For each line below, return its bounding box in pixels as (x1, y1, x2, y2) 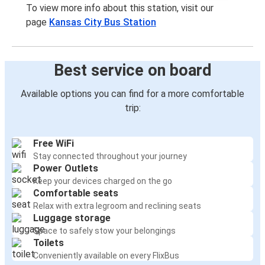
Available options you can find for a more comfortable (21, 88, 244, 100)
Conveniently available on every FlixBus (33, 251, 179, 261)
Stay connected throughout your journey (33, 151, 187, 161)
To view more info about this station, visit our (26, 2, 214, 14)
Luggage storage (33, 212, 111, 224)
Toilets (33, 237, 64, 249)
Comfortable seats (33, 188, 118, 199)
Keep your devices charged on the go (33, 176, 172, 186)
